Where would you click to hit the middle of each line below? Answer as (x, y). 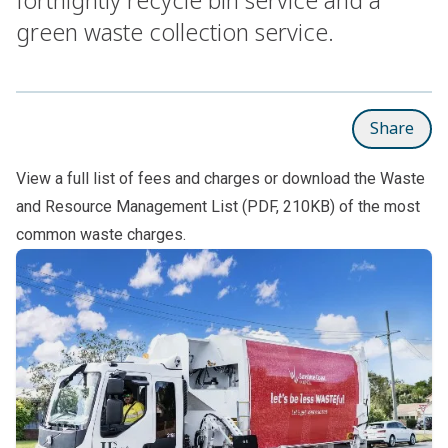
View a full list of (77, 178)
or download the (320, 178)
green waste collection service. (175, 31)
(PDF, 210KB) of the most (329, 206)
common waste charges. (101, 234)
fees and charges (199, 178)
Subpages (50, 259)
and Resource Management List (127, 206)
